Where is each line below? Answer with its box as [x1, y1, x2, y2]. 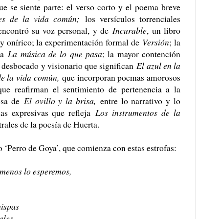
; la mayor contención [102, 48, 181, 60]
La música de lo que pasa [8, 48, 102, 60]
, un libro [147, 24, 181, 37]
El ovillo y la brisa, [23, 95, 96, 107]
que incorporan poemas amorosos [62, 71, 181, 84]
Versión [142, 36, 170, 48]
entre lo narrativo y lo [95, 95, 180, 107]
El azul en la [136, 60, 181, 72]
